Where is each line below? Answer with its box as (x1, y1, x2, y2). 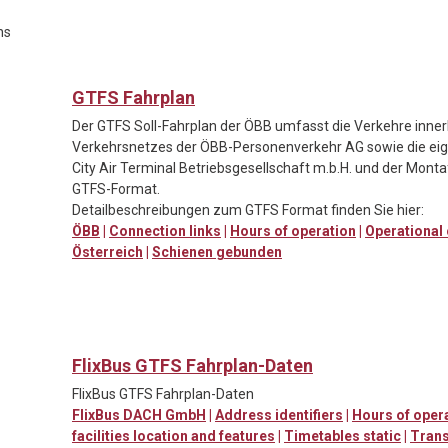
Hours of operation (230, 222, 356, 239)
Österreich (72, 243, 143, 260)
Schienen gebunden (152, 243, 282, 260)
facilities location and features (72, 427, 275, 444)
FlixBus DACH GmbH (72, 406, 206, 423)
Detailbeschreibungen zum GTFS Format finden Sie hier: (72, 201, 424, 218)
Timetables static (284, 427, 401, 444)
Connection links (109, 222, 221, 239)
